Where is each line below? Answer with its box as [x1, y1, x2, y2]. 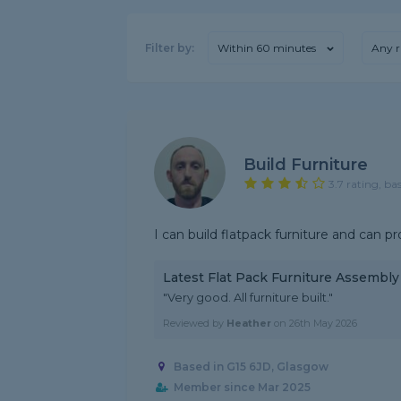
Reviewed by [163, 317, 226, 329]
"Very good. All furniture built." [163, 290, 333, 304]
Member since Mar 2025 [173, 380, 311, 395]
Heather [226, 317, 271, 329]
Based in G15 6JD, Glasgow [173, 360, 328, 374]
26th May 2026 [289, 317, 357, 329]
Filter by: [145, 41, 194, 55]
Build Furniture [243, 154, 368, 175]
